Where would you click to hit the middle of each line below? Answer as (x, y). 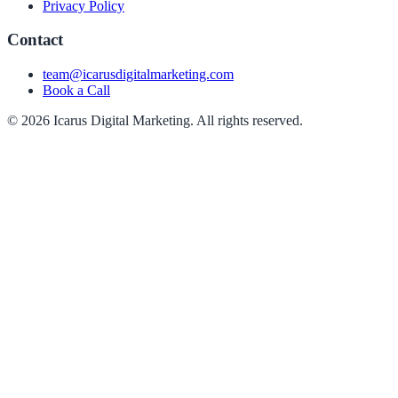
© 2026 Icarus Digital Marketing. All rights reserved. (155, 121)
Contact (35, 40)
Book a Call (76, 91)
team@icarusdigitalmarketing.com (138, 75)
